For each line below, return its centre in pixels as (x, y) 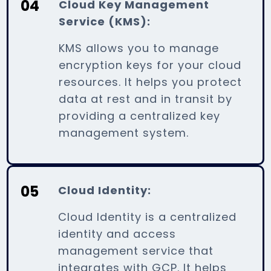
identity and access (117, 233)
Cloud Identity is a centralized (148, 217)
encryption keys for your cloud (150, 65)
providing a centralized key (140, 116)
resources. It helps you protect (151, 82)
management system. (124, 132)
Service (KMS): (105, 21)
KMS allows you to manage (139, 48)
